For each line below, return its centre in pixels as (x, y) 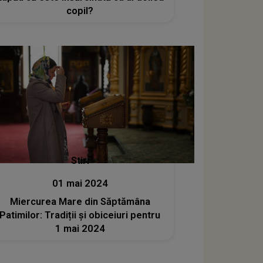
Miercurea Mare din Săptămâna (80, 201)
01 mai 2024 (80, 183)
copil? (80, 11)
